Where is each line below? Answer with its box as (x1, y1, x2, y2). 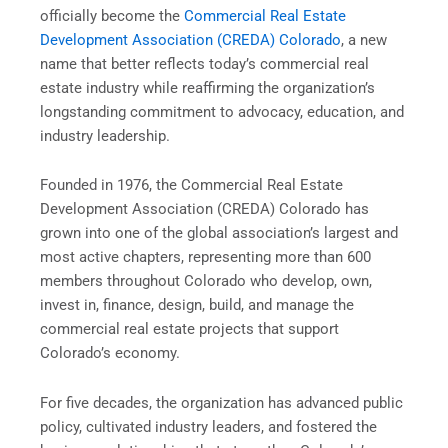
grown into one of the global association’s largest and (40, 224, 398, 243)
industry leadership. (40, 126, 170, 145)
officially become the (40, 6, 184, 25)
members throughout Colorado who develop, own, (40, 272, 372, 291)
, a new (341, 30, 387, 49)
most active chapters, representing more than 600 (40, 248, 371, 267)
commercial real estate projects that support (40, 320, 339, 339)
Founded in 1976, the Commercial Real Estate (40, 176, 343, 195)
